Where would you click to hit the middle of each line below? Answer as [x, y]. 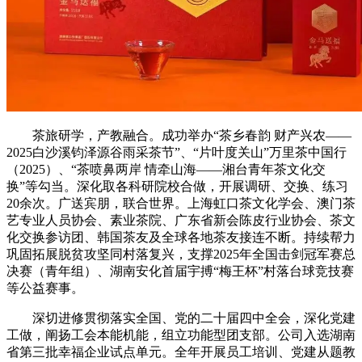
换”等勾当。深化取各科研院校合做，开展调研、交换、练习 [177, 186]
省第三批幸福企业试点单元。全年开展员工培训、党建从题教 [181, 351]
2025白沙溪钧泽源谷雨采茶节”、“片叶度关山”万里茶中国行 [177, 152]
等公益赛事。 [45, 288]
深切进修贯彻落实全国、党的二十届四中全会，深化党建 [181, 318]
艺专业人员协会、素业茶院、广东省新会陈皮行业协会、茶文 [181, 220]
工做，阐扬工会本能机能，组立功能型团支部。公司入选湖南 [181, 335]
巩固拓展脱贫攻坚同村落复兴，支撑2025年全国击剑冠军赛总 [181, 254]
